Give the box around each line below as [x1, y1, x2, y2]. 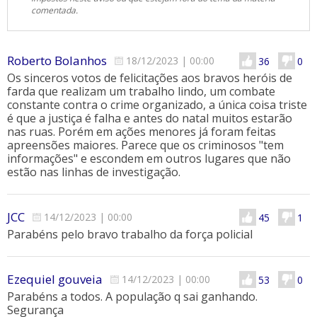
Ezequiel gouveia [7, 271, 103, 288]
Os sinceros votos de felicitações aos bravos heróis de [7, 70, 292, 86]
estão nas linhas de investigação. [7, 164, 180, 180]
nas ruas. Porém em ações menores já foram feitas [7, 124, 276, 140]
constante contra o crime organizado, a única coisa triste [7, 97, 307, 113]
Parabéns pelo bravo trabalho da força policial [7, 226, 253, 243]
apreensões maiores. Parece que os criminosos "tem [7, 137, 284, 154]
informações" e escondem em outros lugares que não [7, 151, 291, 167]
